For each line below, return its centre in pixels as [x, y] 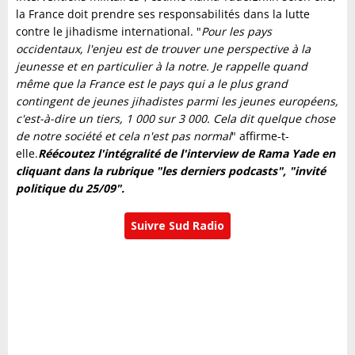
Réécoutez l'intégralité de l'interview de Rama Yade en [187, 153]
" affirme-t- [260, 136]
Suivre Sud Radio [177, 225]
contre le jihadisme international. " [109, 31]
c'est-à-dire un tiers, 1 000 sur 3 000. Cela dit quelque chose [176, 118]
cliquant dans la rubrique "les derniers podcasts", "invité [171, 171]
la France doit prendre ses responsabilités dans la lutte [163, 14]
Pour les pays [237, 31]
